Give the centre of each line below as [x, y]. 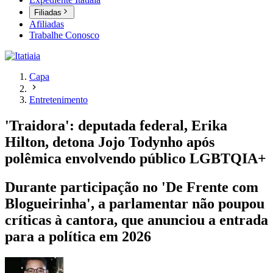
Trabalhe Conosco [64, 35]
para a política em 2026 [78, 237]
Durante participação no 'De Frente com [132, 187]
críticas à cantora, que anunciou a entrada [136, 220]
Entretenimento [58, 100]
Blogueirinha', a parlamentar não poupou [135, 204]
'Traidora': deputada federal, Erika [116, 126]
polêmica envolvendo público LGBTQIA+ [136, 159]
